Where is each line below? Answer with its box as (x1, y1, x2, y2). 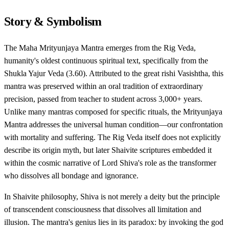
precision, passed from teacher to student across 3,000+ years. (4, 94, 202, 103)
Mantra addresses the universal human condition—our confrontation (4, 120, 223, 129)
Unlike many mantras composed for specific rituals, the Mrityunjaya (4, 107, 222, 116)
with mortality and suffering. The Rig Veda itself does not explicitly (4, 132, 221, 142)
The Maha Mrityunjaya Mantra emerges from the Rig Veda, (4, 43, 196, 52)
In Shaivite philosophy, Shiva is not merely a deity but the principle (4, 192, 220, 201)
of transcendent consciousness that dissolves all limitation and (4, 204, 201, 214)
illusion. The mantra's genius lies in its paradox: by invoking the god (4, 217, 223, 226)
